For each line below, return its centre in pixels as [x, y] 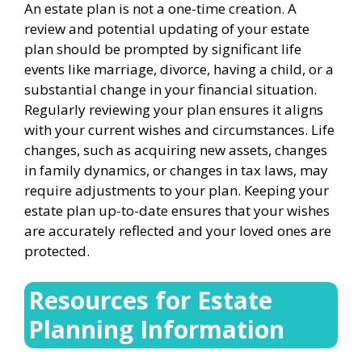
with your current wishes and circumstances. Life [179, 130]
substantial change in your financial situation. [170, 89]
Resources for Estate [150, 300]
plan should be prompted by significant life [163, 49]
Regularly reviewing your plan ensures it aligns [174, 109]
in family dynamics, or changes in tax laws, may [176, 170]
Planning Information [156, 329]
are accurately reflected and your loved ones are [178, 231]
